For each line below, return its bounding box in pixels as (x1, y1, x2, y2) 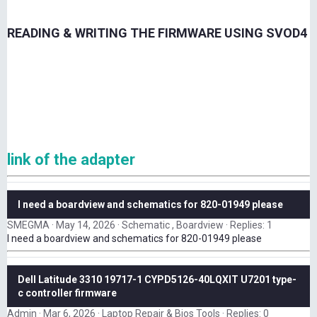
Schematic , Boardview (122, 219, 224, 231)
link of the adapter (7, 151, 135, 169)
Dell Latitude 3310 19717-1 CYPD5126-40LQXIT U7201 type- (18, 274, 296, 286)
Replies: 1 (230, 219, 272, 231)
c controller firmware (18, 287, 117, 299)
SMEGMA (7, 219, 50, 231)
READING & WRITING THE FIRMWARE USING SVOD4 (7, 25, 307, 41)
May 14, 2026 (56, 219, 115, 231)
